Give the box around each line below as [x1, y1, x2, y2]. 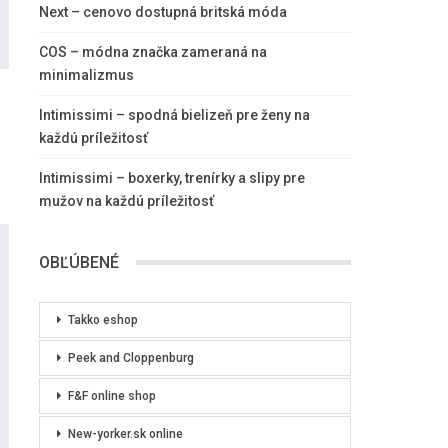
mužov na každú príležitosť [38, 192, 214, 209]
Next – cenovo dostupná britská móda [38, 3, 287, 20]
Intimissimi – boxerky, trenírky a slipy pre [38, 169, 305, 186]
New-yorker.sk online [67, 427, 183, 442]
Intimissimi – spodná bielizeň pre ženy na [38, 106, 310, 123]
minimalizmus [38, 66, 134, 83]
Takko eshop [67, 313, 138, 328]
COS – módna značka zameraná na [38, 43, 267, 60]
